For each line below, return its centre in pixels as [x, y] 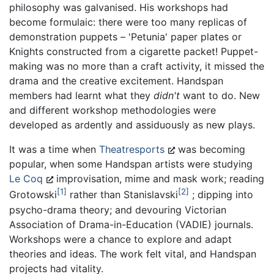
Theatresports [133, 150]
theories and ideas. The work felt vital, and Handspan [133, 254]
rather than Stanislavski [122, 195]
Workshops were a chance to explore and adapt [120, 239]
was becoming [210, 150]
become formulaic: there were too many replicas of [128, 22]
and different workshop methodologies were [113, 110]
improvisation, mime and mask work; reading [159, 179]
